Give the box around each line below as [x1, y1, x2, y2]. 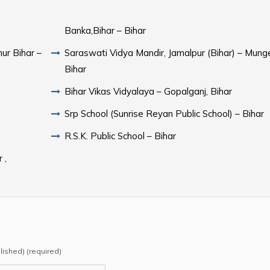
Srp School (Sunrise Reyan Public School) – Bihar [64, 107, 265, 119]
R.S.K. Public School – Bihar [64, 130, 177, 142]
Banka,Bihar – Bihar [64, 24, 146, 36]
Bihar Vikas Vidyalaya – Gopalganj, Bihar [64, 85, 233, 97]
